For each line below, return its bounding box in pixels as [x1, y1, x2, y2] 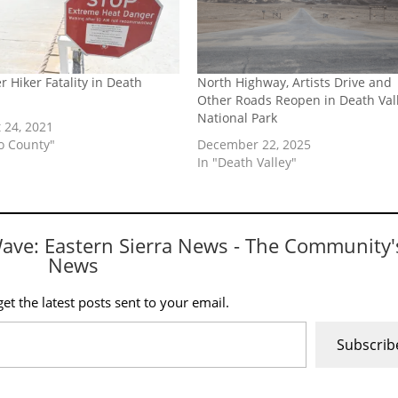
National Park [197, 109, 278, 127]
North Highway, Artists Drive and [197, 74, 393, 92]
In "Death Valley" [197, 154, 298, 171]
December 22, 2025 [197, 136, 312, 154]
